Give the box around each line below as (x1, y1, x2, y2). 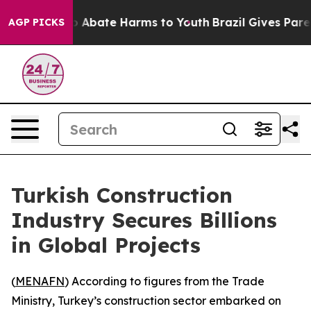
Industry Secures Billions (11, 207, 277, 233)
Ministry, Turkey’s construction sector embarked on (11, 294, 281, 308)
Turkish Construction (11, 182, 233, 208)
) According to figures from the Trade (65, 274, 264, 288)
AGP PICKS (8, 16, 65, 28)
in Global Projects (11, 232, 201, 258)
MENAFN (15, 274, 65, 288)
